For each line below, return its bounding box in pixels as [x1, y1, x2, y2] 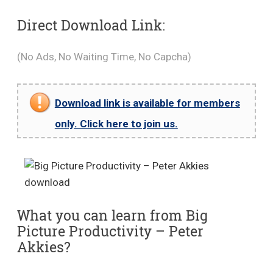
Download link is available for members [54, 97, 240, 109]
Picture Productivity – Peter [16, 221, 204, 240]
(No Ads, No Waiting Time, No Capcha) [16, 51, 191, 63]
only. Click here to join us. [54, 118, 178, 130]
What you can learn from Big [16, 205, 208, 224]
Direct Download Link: [16, 15, 165, 34]
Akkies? [16, 237, 71, 256]
